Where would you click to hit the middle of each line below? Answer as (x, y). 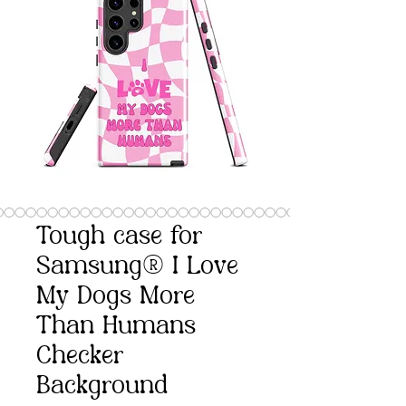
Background (102, 387)
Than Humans (116, 327)
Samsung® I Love (137, 267)
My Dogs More (116, 297)
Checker (80, 357)
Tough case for (119, 237)
